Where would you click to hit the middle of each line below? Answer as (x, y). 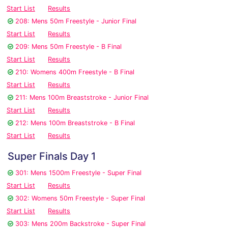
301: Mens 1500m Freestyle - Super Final (78, 173)
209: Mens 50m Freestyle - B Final (68, 47)
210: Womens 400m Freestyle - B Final (75, 72)
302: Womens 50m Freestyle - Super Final (80, 198)
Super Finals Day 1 (52, 156)
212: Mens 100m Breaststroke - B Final (75, 123)
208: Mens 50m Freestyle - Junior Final (76, 21)
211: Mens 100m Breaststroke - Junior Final (82, 98)
